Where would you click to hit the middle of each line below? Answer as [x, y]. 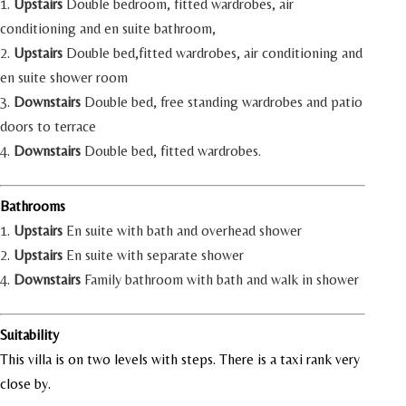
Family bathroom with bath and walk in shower [220, 280]
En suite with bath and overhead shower [182, 231]
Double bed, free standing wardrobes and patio [222, 102]
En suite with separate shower [153, 255]
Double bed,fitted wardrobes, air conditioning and [213, 53]
